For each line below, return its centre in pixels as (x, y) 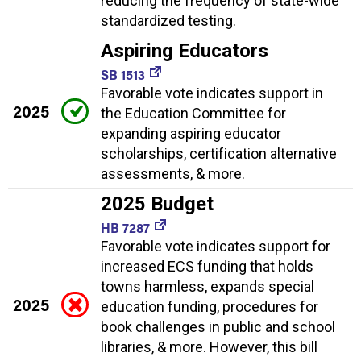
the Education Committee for (193, 114)
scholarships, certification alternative (219, 154)
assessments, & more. (173, 174)
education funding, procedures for (210, 307)
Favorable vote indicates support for (216, 247)
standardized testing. (168, 21)
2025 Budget (157, 204)
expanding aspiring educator (191, 134)
